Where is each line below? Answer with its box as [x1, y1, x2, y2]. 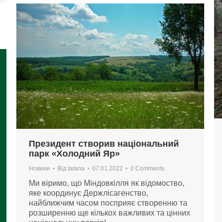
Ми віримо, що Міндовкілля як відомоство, [29, 178, 184, 187]
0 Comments [130, 165, 165, 172]
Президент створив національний [29, 138, 179, 149]
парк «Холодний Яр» [29, 148, 120, 159]
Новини [29, 165, 50, 172]
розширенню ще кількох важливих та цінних [29, 208, 190, 217]
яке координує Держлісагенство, [29, 188, 148, 197]
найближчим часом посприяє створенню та [29, 198, 187, 207]
